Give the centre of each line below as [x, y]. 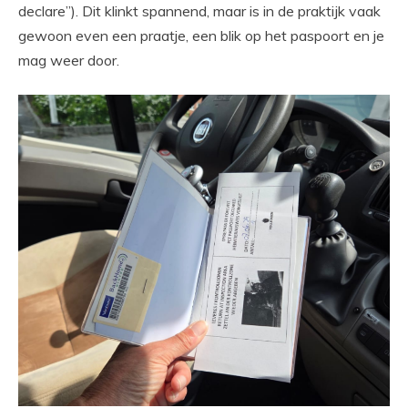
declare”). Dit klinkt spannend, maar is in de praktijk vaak [199, 11]
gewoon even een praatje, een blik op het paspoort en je [201, 36]
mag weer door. [69, 61]
